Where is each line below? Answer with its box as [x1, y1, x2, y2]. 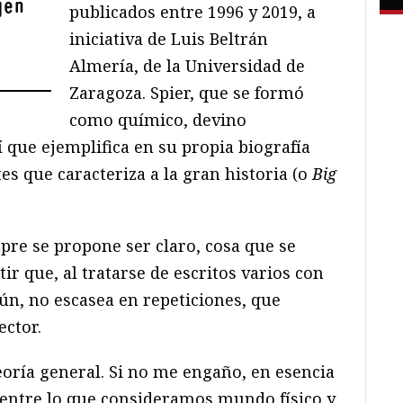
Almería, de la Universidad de [69, 55, 306, 77]
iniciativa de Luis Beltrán [69, 28, 269, 50]
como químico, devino [69, 109, 247, 131]
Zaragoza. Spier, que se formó [69, 82, 305, 104]
